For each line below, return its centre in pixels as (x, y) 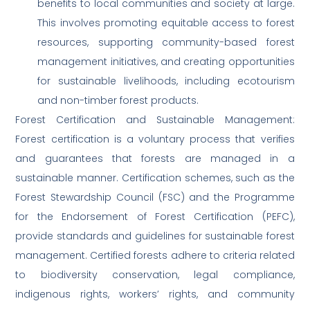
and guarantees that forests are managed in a (155, 159)
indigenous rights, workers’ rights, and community (155, 294)
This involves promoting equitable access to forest (166, 23)
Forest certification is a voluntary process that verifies (155, 139)
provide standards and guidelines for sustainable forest (155, 236)
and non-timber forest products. (118, 101)
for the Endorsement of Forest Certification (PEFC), (155, 217)
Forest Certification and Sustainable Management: (155, 120)
